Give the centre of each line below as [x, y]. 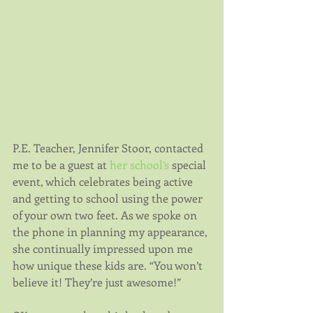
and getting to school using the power [109, 198]
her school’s [139, 165]
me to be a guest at [61, 165]
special [189, 165]
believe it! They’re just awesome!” [97, 282]
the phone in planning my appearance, [111, 232]
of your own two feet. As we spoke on [106, 215]
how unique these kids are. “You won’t [109, 265]
